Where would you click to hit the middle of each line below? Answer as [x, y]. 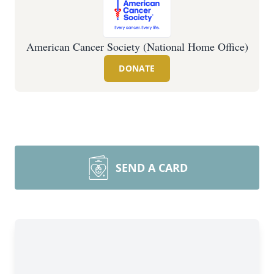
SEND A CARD [152, 168]
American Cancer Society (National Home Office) [137, 46]
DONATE [137, 68]
